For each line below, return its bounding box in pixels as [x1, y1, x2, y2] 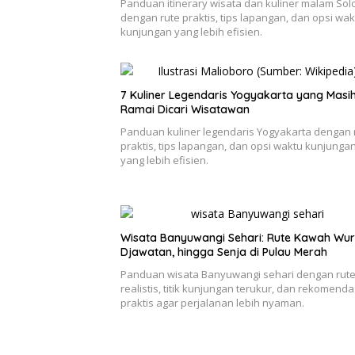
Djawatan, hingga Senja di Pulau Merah [120, 244, 327, 259]
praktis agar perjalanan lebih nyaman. [120, 295, 304, 310]
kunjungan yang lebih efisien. [120, 24, 262, 39]
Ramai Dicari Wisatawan [120, 101, 250, 116]
